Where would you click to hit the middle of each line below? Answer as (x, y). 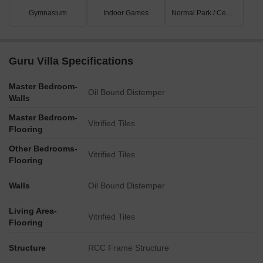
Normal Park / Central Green (230, 13)
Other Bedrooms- (43, 149)
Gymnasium (48, 13)
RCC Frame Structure (129, 248)
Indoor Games (126, 13)
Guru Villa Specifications (71, 61)
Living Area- (33, 211)
